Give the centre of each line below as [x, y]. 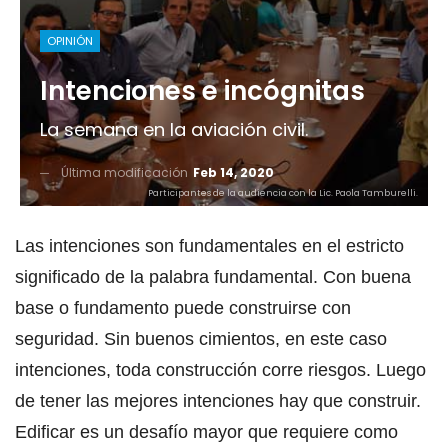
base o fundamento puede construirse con [183, 307]
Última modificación [126, 172]
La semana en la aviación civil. [174, 129]
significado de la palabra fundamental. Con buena [213, 276]
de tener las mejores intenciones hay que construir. [218, 400]
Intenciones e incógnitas [202, 90]
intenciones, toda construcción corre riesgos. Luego [220, 369]
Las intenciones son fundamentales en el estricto [209, 245]
